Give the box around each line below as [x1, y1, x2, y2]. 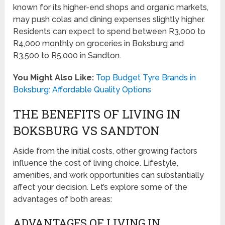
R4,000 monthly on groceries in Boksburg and [13, 39, 184, 49]
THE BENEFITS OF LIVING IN [13, 106, 181, 123]
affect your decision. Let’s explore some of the [13, 182, 188, 192]
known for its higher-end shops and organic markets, [13, 3, 209, 13]
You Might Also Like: [13, 73, 94, 83]
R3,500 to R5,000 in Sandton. [13, 51, 122, 61]
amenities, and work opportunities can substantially [13, 170, 204, 180]
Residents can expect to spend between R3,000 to [13, 27, 206, 37]
